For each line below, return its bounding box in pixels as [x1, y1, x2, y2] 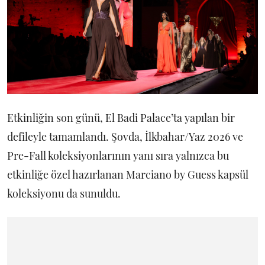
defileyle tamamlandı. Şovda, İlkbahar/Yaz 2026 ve [7, 130, 243, 144]
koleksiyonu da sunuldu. [7, 186, 123, 201]
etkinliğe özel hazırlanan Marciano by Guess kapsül [7, 167, 248, 182]
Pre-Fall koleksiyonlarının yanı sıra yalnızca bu [7, 148, 229, 163]
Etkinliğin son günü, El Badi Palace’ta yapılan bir [7, 111, 235, 125]
